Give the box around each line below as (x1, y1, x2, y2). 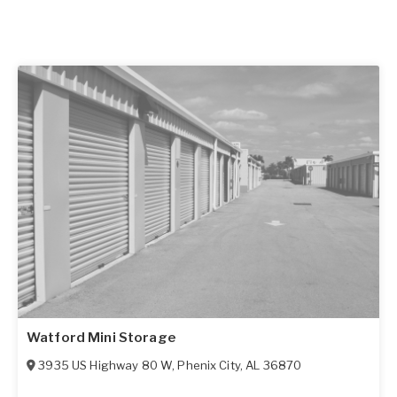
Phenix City (177, 358, 240, 373)
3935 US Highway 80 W (38, 358, 173, 373)
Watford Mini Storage (27, 330, 175, 346)
